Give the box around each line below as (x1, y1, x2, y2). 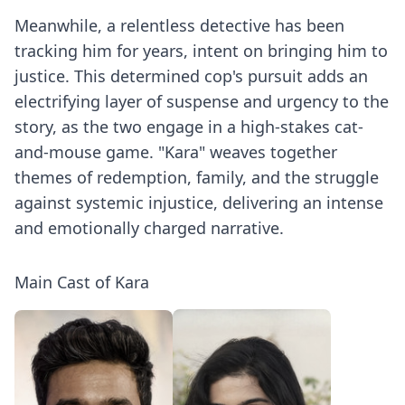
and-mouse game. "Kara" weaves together (14, 141, 337, 163)
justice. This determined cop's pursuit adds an (14, 65, 368, 87)
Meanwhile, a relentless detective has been (14, 14, 344, 36)
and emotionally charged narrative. (14, 217, 284, 239)
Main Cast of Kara (14, 271, 149, 293)
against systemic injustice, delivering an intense (14, 192, 383, 213)
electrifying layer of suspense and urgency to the (14, 90, 389, 112)
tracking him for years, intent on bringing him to (14, 40, 388, 61)
